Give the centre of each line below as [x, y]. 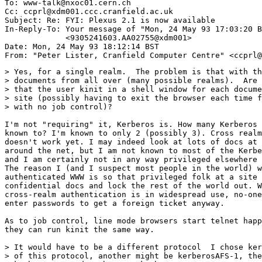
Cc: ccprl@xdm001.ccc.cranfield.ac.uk [89, 12]
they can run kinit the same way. [80, 230]
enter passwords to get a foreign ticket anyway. [115, 204]
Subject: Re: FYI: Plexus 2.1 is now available [112, 20]
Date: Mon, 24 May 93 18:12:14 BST [82, 47]
